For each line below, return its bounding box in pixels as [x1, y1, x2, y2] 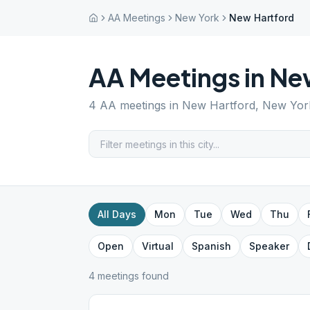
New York [175, 12, 219, 24]
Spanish [192, 240, 231, 252]
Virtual [142, 240, 174, 252]
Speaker [249, 240, 289, 252]
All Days [98, 208, 136, 220]
